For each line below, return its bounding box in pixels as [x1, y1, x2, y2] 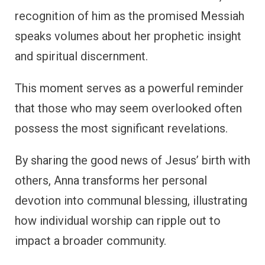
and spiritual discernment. [15, 49, 148, 63]
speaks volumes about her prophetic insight [15, 28, 241, 43]
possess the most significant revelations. [15, 121, 228, 135]
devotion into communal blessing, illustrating [15, 193, 247, 208]
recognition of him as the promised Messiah [15, 8, 244, 23]
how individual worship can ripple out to [15, 213, 221, 228]
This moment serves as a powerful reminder [15, 80, 244, 95]
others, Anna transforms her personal [15, 173, 207, 188]
